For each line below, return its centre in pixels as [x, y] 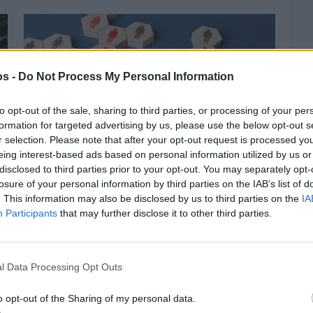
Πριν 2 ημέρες [51, 210]
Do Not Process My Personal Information [126, 76]
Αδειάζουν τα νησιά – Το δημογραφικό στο [145, 227]
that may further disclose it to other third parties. [165, 213]
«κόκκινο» [52, 240]
